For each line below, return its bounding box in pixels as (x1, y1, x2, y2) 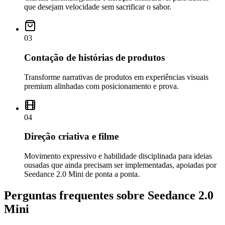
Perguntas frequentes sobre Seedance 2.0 (4, 189, 213, 202)
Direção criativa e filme (24, 131, 119, 142)
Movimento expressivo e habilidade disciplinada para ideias (24, 152, 212, 161)
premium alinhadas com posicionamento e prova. (24, 81, 179, 90)
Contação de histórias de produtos (24, 52, 165, 63)
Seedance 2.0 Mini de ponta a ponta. (24, 170, 140, 179)
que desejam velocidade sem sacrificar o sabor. (24, 3, 171, 12)
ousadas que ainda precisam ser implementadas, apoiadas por (24, 161, 216, 170)
